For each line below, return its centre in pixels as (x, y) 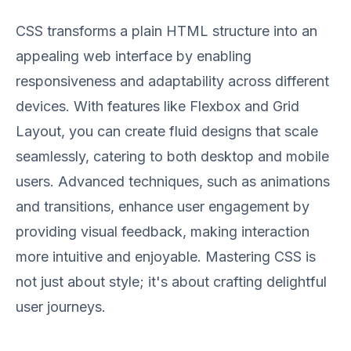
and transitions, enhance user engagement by (163, 206)
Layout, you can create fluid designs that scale (167, 131)
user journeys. (61, 307)
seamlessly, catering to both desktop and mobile (172, 156)
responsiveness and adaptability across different (172, 81)
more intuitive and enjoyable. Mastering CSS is (166, 257)
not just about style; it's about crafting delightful (171, 282)
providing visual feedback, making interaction (163, 232)
